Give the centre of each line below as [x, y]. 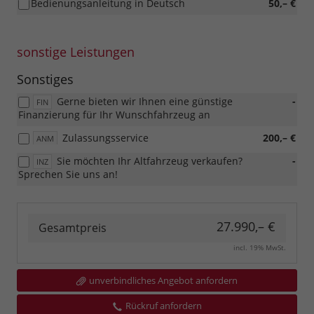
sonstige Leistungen [76, 52]
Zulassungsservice [105, 138]
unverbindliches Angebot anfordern [163, 281]
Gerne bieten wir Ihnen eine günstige [145, 102]
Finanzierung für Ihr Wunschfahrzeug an [114, 115]
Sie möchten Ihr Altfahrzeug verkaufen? [150, 161]
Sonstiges [45, 80]
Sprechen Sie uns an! [68, 175]
